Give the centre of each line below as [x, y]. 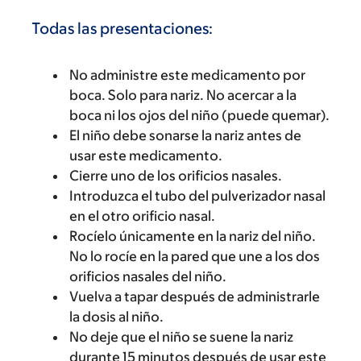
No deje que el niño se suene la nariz [181, 336]
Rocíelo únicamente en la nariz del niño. [193, 236]
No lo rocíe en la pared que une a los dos [195, 256]
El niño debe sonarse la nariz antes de [185, 135]
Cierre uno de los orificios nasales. [176, 175]
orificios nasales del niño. [148, 276]
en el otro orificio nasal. [142, 216]
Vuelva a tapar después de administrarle [195, 296]
